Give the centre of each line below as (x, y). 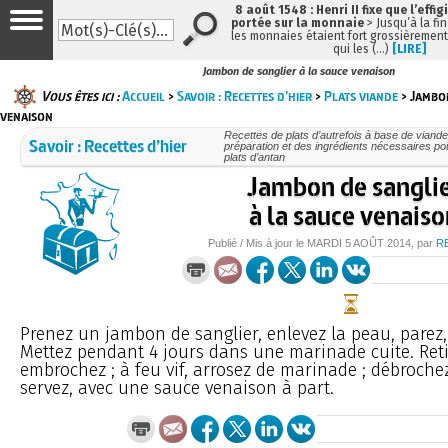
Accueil (143, 95)
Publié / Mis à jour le (257, 242)
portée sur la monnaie (297, 23)
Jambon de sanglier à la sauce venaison (299, 72)
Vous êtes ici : (80, 95)
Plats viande (361, 95)
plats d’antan (254, 156)
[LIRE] (409, 49)
